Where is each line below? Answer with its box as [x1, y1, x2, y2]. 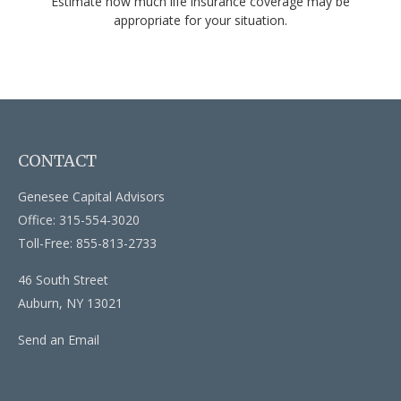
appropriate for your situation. [114, 11, 287, 29]
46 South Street [18, 270, 108, 288]
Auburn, [18, 294, 63, 311]
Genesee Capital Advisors [18, 187, 165, 205]
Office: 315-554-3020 [18, 210, 140, 228]
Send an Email [18, 330, 99, 348]
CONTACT [18, 149, 97, 171]
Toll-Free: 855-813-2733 [18, 234, 157, 252]
